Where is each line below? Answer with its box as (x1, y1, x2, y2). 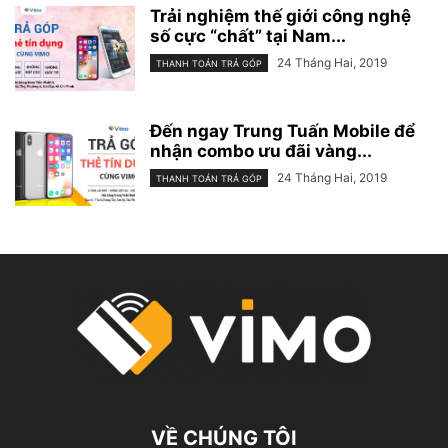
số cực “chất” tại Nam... (150, 25, 346, 46)
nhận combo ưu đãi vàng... (150, 140, 372, 161)
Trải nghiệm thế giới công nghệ (150, 5, 411, 26)
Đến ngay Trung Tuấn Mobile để (150, 120, 415, 141)
